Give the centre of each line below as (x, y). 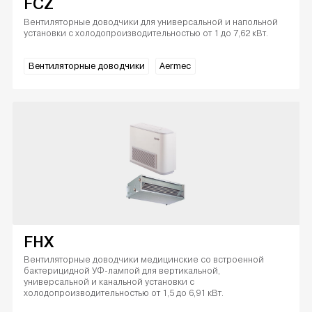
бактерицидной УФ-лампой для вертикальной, (122, 271)
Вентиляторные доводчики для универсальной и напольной (151, 22)
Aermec (175, 66)
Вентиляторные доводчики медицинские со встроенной (144, 260)
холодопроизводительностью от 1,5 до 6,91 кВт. (124, 293)
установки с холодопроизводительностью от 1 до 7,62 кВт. (146, 33)
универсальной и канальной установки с (109, 282)
